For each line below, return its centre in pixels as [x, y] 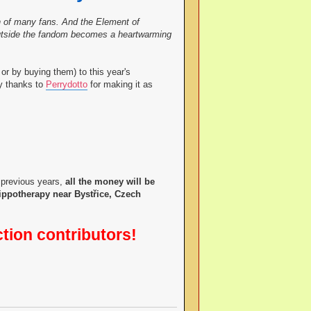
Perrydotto [66, 85]
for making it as [120, 85]
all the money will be [110, 182]
